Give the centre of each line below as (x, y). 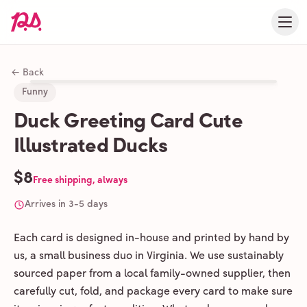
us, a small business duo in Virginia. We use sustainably (149, 256)
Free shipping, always (80, 181)
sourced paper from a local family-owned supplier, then (152, 274)
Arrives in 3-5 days (66, 205)
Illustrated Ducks (91, 147)
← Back (27, 73)
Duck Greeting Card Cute (128, 122)
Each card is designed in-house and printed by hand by (151, 238)
